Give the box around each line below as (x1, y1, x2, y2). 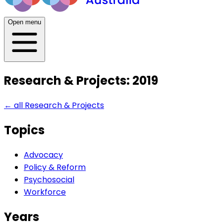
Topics (4, 121, 45, 138)
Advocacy (24, 149, 63, 161)
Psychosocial (24, 173, 74, 185)
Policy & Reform (24, 161, 86, 173)
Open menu (8, 18, 41, 26)
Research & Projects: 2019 (4, 72, 158, 89)
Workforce (24, 186, 66, 198)
